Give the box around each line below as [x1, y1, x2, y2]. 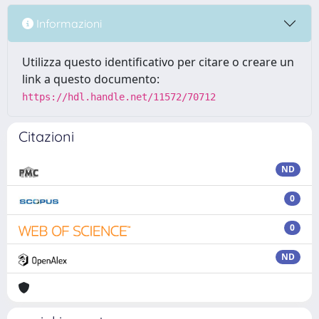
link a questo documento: [22, 71, 159, 87]
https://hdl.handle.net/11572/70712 [22, 91, 216, 103]
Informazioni [33, 16, 102, 31]
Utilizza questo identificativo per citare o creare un [22, 54, 294, 70]
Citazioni [19, 127, 74, 145]
